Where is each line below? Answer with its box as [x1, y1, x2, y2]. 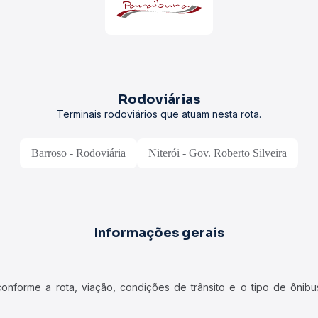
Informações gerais [94, 225, 224, 241]
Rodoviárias [118, 92, 200, 107]
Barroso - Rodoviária [31, 147, 126, 159]
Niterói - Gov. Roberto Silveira [148, 147, 287, 159]
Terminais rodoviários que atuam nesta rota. [57, 108, 261, 120]
